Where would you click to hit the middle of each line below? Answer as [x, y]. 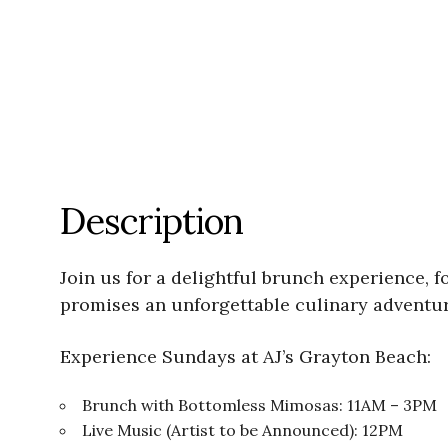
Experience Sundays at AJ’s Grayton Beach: [245, 357]
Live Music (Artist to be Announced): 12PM [242, 430]
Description [151, 221]
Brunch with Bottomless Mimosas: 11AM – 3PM [259, 405]
